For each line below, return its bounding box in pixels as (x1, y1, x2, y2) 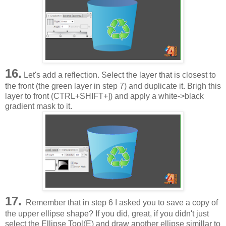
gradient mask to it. (5, 101, 72, 110)
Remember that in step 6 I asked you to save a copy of (22, 198, 218, 207)
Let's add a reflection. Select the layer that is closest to (22, 70, 216, 79)
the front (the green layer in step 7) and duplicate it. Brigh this (5, 81, 221, 90)
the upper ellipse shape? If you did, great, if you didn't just (5, 209, 209, 218)
